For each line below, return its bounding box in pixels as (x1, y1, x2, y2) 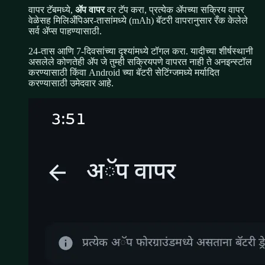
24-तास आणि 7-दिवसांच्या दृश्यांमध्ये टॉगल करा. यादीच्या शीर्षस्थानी (28, 46, 253, 57)
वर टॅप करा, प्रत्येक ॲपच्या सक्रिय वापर (105, 5, 244, 15)
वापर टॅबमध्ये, (28, 5, 73, 15)
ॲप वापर (75, 5, 105, 15)
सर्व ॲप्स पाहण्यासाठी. (28, 26, 102, 37)
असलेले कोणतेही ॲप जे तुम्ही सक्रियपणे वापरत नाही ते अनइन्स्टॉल (28, 57, 252, 67)
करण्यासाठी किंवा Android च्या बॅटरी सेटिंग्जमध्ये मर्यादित (28, 67, 219, 78)
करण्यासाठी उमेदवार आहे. (28, 78, 114, 89)
